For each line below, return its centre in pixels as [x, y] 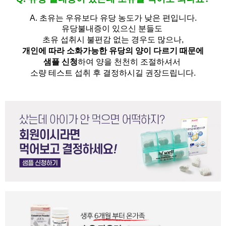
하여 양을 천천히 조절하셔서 [130, 62]
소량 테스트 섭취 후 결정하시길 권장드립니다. [113, 73]
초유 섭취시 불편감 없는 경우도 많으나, [113, 39]
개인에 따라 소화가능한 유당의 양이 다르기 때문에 [113, 50]
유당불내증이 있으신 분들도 [113, 28]
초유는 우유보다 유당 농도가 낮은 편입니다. [118, 18]
